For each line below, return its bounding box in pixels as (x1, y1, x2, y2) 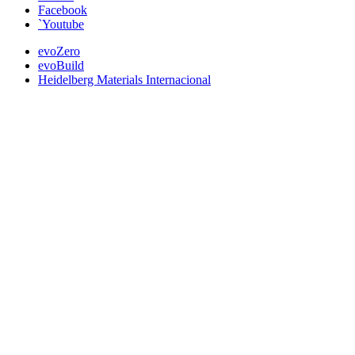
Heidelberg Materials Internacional (38, 73, 211, 87)
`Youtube (38, 17, 84, 32)
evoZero (38, 44, 80, 59)
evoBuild (38, 59, 84, 73)
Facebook (38, 3, 87, 17)
